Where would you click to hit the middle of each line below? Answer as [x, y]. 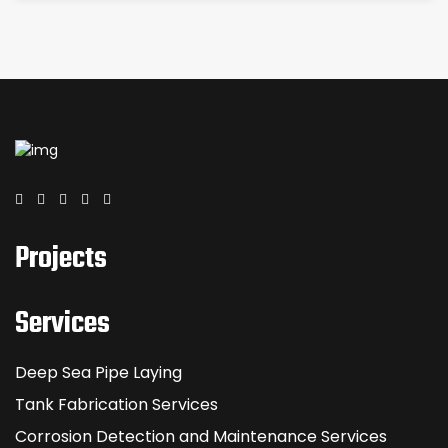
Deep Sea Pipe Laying [98, 372]
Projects [61, 258]
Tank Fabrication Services [116, 404]
